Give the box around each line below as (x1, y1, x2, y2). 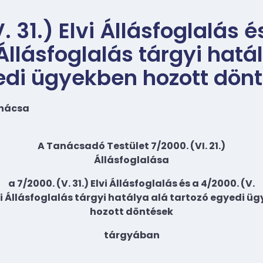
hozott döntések (90, 205, 173, 219)
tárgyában (103, 228, 160, 242)
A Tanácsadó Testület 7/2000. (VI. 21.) (38, 139, 225, 153)
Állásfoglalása (94, 153, 169, 167)
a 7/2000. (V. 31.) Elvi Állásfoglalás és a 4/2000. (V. (8, 177, 255, 191)
